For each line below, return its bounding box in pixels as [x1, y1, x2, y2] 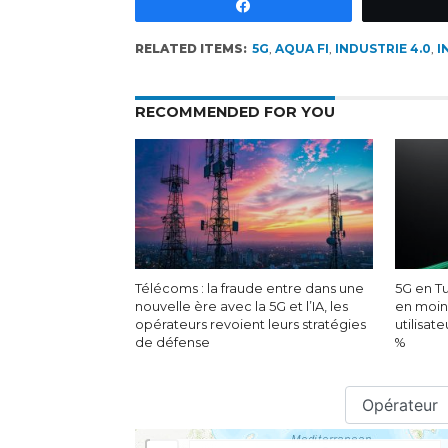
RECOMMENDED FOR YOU [134, 103, 335, 121]
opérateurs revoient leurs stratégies [134, 317, 366, 332]
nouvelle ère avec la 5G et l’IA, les [134, 299, 348, 314]
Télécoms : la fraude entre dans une [134, 281, 364, 296]
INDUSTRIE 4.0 [334, 41, 431, 56]
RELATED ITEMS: [134, 41, 247, 56]
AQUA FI [274, 41, 329, 56]
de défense [134, 335, 210, 350]
